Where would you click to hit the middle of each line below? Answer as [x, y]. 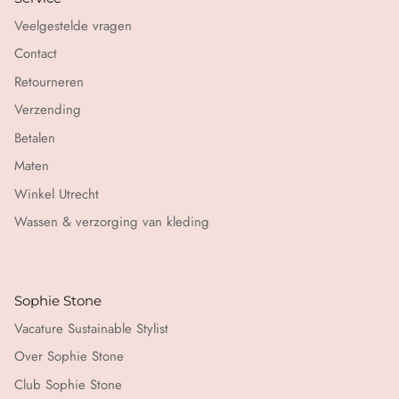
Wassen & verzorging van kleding [112, 222]
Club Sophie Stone [68, 384]
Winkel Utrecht [57, 194]
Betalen [35, 138]
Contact [36, 54]
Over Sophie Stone [69, 357]
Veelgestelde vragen [73, 25]
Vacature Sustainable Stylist [91, 328]
